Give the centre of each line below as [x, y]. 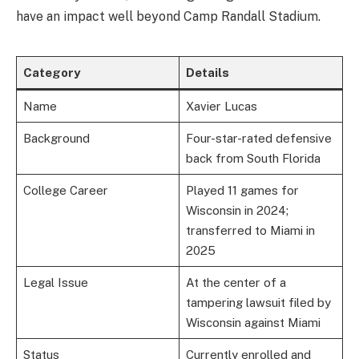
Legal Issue [55, 282]
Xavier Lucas [221, 106]
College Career [65, 190]
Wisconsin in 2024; [237, 210]
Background [56, 138]
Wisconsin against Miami [253, 322]
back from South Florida [253, 158]
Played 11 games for [242, 190]
